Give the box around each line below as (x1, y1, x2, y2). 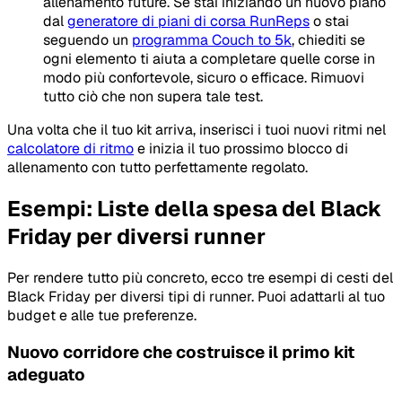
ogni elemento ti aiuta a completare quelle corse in (43, 48, 375, 68)
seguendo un (43, 30, 132, 49)
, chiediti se (292, 30, 365, 49)
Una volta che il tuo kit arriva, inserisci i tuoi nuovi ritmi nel (7, 119, 386, 139)
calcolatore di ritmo (7, 138, 134, 158)
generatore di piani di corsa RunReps (67, 11, 310, 31)
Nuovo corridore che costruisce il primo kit (7, 341, 354, 364)
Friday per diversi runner (7, 222, 266, 250)
